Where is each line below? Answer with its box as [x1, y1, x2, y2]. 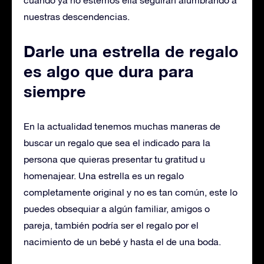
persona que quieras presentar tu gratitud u [24, 154, 205, 164]
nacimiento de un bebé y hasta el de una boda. [24, 236, 221, 247]
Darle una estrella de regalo [24, 42, 239, 61]
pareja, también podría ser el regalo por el [24, 220, 199, 230]
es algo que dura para [24, 62, 194, 81]
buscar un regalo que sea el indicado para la [24, 137, 210, 148]
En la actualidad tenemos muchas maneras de [24, 121, 220, 131]
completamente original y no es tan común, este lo [24, 187, 237, 197]
